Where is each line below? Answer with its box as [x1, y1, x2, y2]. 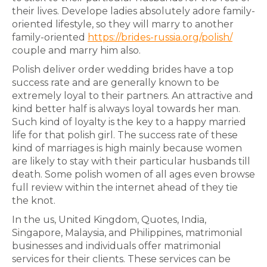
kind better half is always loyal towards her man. [12, 103, 240, 115]
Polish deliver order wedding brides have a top [12, 64, 234, 76]
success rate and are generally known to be [12, 77, 219, 89]
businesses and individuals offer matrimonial [12, 240, 221, 252]
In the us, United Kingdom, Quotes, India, [12, 214, 206, 226]
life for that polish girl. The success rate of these [12, 129, 238, 141]
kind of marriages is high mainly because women [12, 142, 242, 154]
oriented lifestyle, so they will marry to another [12, 18, 234, 30]
